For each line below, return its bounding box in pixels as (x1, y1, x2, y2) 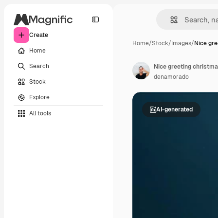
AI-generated (156, 105, 193, 113)
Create (29, 31, 48, 39)
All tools (29, 109, 51, 117)
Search (29, 62, 49, 70)
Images (171, 39, 191, 47)
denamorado (154, 73, 189, 81)
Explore (29, 93, 50, 101)
